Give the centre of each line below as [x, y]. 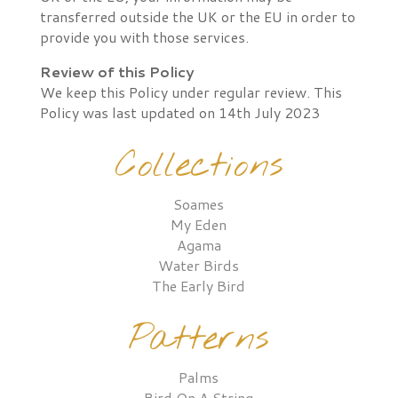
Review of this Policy [117, 72]
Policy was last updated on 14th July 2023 [179, 112]
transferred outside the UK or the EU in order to [197, 16]
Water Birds [199, 265]
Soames [199, 204]
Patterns [199, 340]
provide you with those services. [144, 37]
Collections [199, 167]
